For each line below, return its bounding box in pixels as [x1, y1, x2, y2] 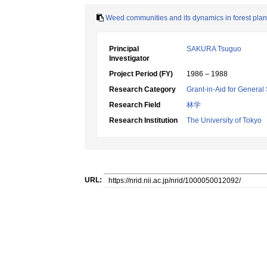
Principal [109, 45, 139, 53]
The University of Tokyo [187, 116, 262, 125]
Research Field [109, 101, 160, 109]
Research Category [109, 85, 176, 94]
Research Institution [109, 116, 178, 125]
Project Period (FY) [109, 70, 173, 78]
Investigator [109, 54, 150, 63]
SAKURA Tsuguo [187, 45, 241, 53]
